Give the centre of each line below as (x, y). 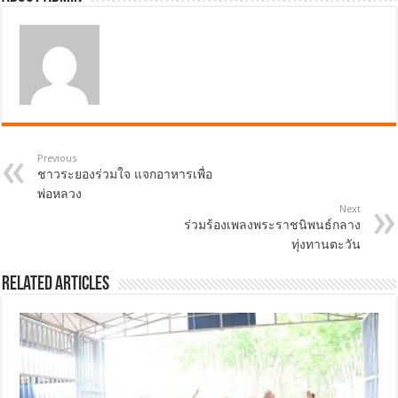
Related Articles (56, 285)
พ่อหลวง (60, 194)
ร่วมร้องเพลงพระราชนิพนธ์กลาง (272, 225)
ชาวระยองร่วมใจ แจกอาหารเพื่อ (125, 175)
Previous (58, 159)
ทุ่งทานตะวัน (326, 245)
